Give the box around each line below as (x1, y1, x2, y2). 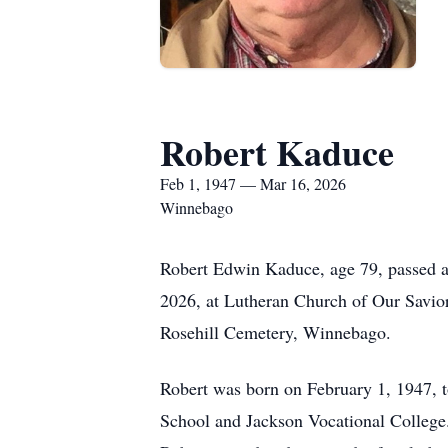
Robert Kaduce (160, 126, 394, 178)
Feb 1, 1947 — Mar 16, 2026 (160, 173, 346, 194)
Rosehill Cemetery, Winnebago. (160, 320, 391, 344)
